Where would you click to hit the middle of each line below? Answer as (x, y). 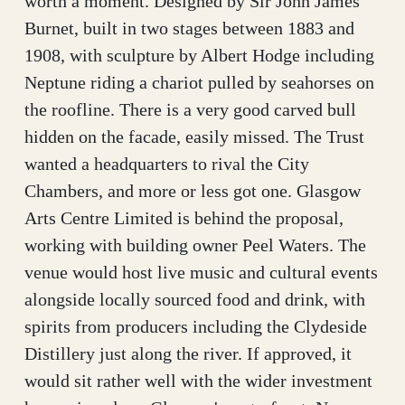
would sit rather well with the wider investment (198, 380)
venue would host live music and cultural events (201, 272)
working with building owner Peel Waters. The (195, 245)
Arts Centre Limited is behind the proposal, (184, 217)
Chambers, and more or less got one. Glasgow (193, 190)
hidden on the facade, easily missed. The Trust (194, 136)
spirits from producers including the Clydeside (196, 326)
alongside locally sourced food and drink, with (195, 299)
